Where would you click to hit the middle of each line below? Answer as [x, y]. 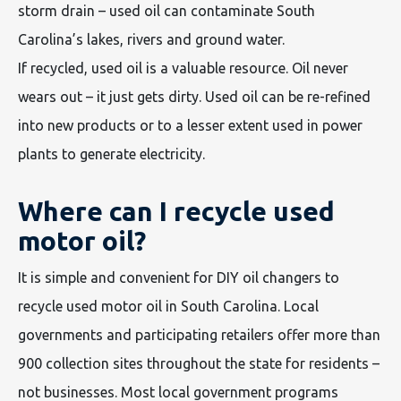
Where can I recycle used [176, 211]
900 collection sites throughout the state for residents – [199, 363]
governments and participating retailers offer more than [199, 334]
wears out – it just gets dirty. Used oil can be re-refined [194, 96]
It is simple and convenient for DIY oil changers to [179, 277]
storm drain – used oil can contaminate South [166, 10]
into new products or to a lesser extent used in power [190, 125]
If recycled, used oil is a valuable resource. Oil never [183, 68]
